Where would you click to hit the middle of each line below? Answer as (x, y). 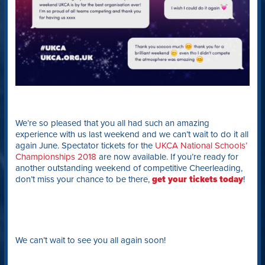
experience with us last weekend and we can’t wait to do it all (132, 135)
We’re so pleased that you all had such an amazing (112, 123)
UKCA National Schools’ (201, 146)
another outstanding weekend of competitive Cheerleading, (129, 168)
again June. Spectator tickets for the (85, 146)
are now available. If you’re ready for (167, 157)
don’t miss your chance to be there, (83, 180)
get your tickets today (197, 180)
